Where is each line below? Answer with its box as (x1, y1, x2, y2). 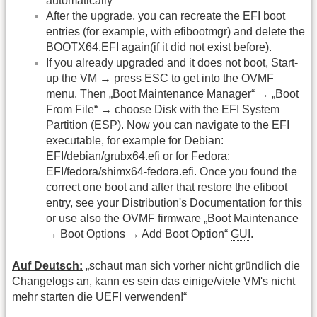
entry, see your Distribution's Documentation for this (46, 197, 302, 209)
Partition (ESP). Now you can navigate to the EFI (46, 119, 289, 132)
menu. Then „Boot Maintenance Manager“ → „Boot (46, 88, 299, 100)
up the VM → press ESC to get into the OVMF (46, 72, 274, 85)
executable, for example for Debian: (46, 134, 224, 147)
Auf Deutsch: (12, 259, 83, 272)
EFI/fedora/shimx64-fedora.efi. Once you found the (46, 166, 297, 178)
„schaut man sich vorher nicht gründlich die (83, 259, 300, 272)
